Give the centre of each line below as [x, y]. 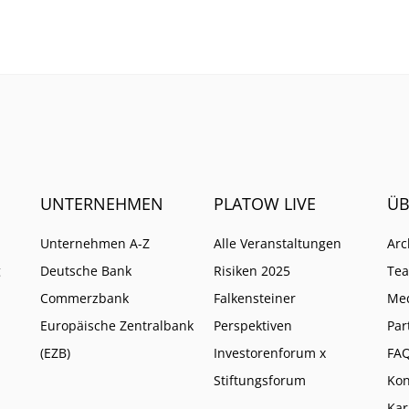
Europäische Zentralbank [117, 325]
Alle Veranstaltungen [278, 243]
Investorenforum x [270, 352]
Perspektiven [253, 325]
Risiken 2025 [252, 270]
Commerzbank [84, 298]
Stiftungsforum [260, 380]
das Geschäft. [266, 19]
